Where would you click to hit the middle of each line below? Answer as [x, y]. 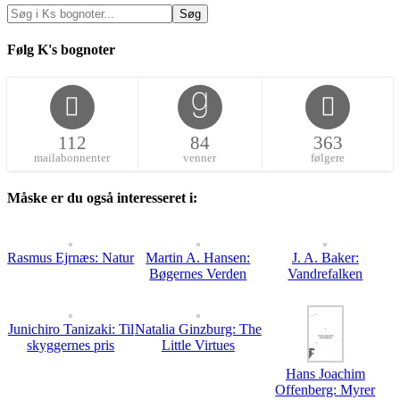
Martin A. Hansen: [198, 258]
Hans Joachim [325, 374]
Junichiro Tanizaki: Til [71, 329]
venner [200, 157]
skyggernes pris [71, 346]
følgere [328, 157]
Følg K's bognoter [61, 50]
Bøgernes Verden [198, 274]
